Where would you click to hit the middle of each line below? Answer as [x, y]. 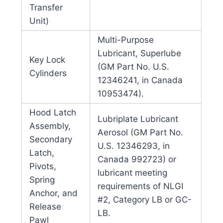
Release [45, 207]
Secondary [51, 140]
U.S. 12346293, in [133, 146]
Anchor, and [53, 193]
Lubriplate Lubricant [138, 119]
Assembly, [50, 126]
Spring [42, 180]
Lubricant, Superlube [139, 54]
